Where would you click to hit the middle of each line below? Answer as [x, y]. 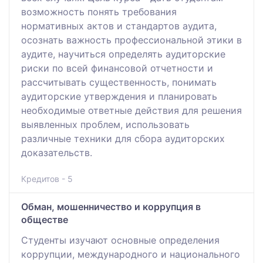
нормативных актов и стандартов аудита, [119, 26]
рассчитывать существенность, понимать [119, 82]
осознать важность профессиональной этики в [131, 40]
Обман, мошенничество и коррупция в [111, 206]
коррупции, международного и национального [131, 254]
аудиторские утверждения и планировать [119, 96]
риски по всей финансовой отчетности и [117, 68]
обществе [45, 219]
